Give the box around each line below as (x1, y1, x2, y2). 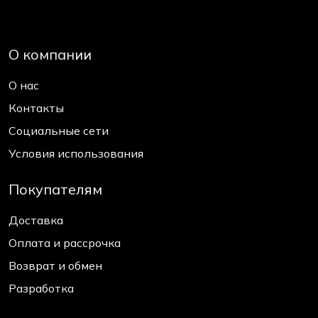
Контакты (9, 101, 64, 116)
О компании (9, 45, 92, 64)
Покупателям (9, 180, 102, 199)
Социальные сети (9, 124, 109, 138)
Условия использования (9, 146, 143, 161)
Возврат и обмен (9, 258, 102, 273)
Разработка (9, 281, 74, 296)
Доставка (9, 213, 63, 228)
